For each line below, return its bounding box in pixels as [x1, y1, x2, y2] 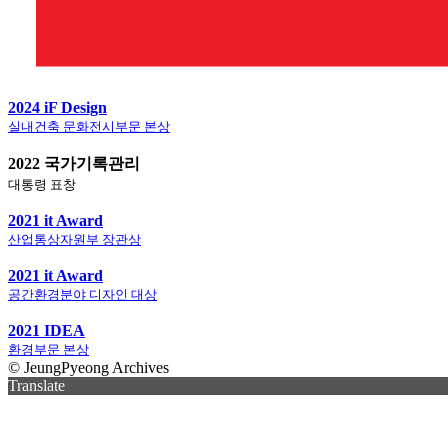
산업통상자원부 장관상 [8, 231, 141, 247]
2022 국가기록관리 [8, 154, 140, 172]
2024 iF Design [8, 98, 107, 116]
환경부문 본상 [8, 341, 89, 357]
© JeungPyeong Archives [8, 358, 169, 376]
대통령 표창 [8, 176, 76, 192]
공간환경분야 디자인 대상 [8, 286, 157, 302]
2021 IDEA [8, 321, 85, 339]
